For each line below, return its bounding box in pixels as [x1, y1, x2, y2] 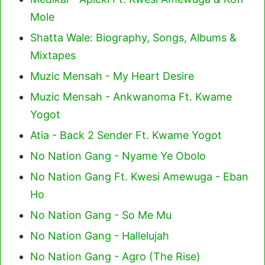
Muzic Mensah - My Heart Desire [30, 69, 194, 82]
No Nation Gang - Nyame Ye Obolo [30, 149, 206, 162]
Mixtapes [30, 49, 76, 62]
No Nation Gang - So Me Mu [30, 208, 172, 221]
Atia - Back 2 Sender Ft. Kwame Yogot [30, 128, 222, 141]
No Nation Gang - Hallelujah [30, 229, 169, 242]
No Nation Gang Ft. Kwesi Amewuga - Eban [30, 170, 248, 183]
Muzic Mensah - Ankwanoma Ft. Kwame [30, 90, 232, 103]
